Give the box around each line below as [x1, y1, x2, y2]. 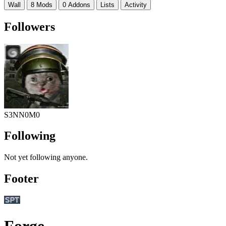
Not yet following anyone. [4, 153, 88, 162]
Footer [4, 172, 39, 186]
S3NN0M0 [4, 110, 40, 119]
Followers [4, 20, 55, 33]
